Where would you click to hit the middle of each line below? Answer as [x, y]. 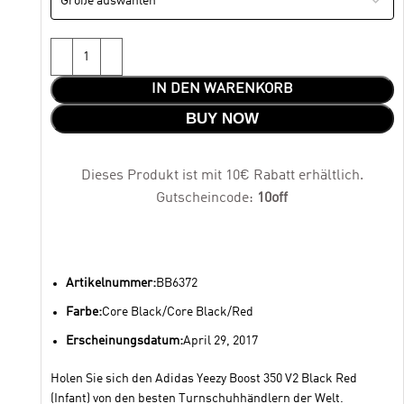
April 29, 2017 [220, 341]
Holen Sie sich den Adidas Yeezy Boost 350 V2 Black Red [203, 379]
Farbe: [83, 312]
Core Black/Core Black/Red [177, 312]
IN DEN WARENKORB [222, 89]
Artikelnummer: [110, 283]
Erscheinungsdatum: [124, 341]
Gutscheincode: [207, 198]
